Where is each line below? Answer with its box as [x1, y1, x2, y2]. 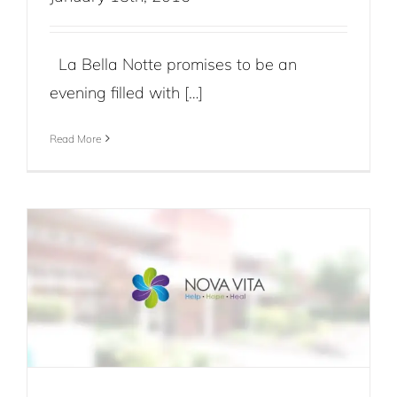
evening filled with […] [50, 82, 203, 103]
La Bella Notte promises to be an [50, 53, 297, 74]
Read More [50, 131, 101, 145]
